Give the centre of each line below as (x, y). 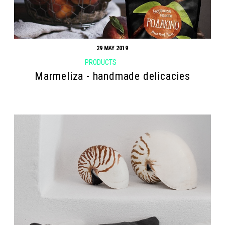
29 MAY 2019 (113, 48)
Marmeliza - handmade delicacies (113, 76)
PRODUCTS (100, 62)
